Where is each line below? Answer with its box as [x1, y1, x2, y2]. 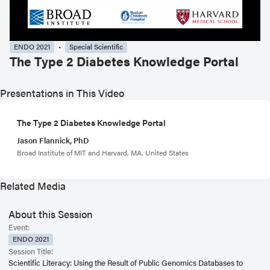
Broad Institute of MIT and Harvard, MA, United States [17, 146, 189, 158]
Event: [8, 221, 30, 233]
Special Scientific [69, 41, 123, 52]
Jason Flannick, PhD [17, 134, 89, 146]
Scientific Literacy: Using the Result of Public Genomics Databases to [8, 257, 243, 268]
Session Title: [8, 245, 53, 257]
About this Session [8, 207, 93, 222]
